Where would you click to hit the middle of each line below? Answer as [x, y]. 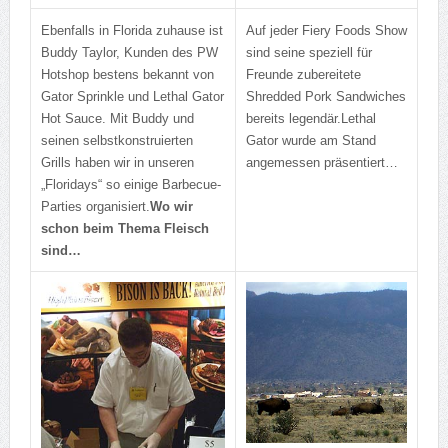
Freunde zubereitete [303, 75]
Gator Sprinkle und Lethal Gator [132, 97]
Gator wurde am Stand [310, 141]
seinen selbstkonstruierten [116, 141]
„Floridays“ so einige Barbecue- [130, 185]
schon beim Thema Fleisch [124, 229]
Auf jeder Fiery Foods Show [326, 31]
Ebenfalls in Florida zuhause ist [131, 31]
